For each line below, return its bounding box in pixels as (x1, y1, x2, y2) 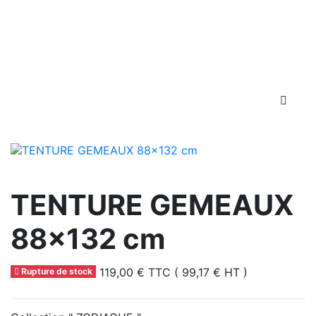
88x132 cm (11, 221, 165, 257)
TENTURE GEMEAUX (11, 188, 294, 223)
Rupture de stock (18, 266, 92, 277)
